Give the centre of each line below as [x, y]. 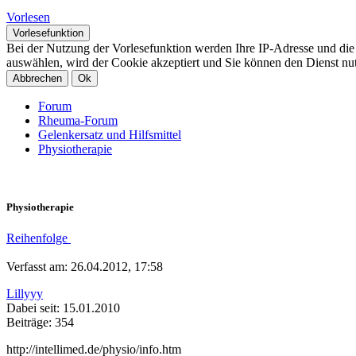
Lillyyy [25, 294]
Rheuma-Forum [78, 121]
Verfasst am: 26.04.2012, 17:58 [85, 267]
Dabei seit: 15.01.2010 [63, 308]
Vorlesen [28, 17]
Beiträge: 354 [40, 323]
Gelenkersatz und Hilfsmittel [110, 135]
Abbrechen [37, 79]
